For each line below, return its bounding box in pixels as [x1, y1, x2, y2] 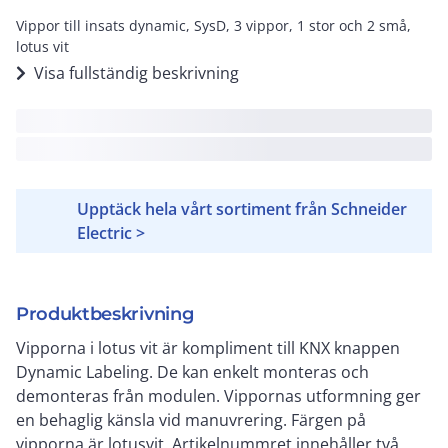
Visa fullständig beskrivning [34, 62, 239, 84]
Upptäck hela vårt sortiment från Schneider [77, 198, 408, 220]
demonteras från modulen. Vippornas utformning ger [16, 385, 421, 407]
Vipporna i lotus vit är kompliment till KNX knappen [16, 337, 400, 359]
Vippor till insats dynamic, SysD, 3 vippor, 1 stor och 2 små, [16, 16, 411, 35]
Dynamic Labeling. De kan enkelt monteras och [16, 361, 369, 383]
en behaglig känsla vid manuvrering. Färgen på [16, 409, 366, 431]
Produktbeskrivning [16, 303, 194, 325]
